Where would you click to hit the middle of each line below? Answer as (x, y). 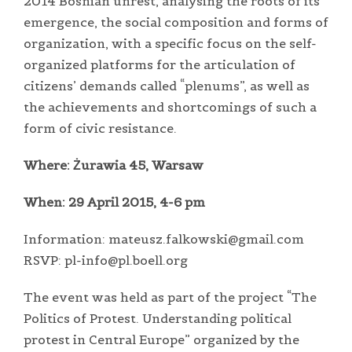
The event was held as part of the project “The (170, 297)
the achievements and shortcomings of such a (170, 106)
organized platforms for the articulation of (159, 64)
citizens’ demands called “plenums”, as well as (167, 85)
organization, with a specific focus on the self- (170, 43)
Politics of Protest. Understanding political (158, 318)
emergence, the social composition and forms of (176, 22)
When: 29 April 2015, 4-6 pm (114, 202)
